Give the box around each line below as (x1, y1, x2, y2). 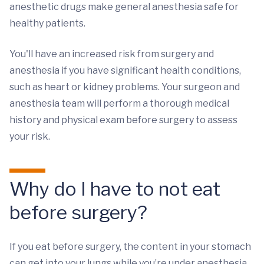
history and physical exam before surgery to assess (9, 114, 237, 126)
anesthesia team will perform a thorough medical (9, 98, 229, 109)
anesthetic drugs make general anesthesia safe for (9, 1, 239, 12)
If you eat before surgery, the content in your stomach (9, 241, 251, 252)
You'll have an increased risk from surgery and (9, 48, 214, 60)
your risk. (9, 131, 50, 142)
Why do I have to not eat (9, 177, 220, 200)
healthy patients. (9, 18, 85, 29)
